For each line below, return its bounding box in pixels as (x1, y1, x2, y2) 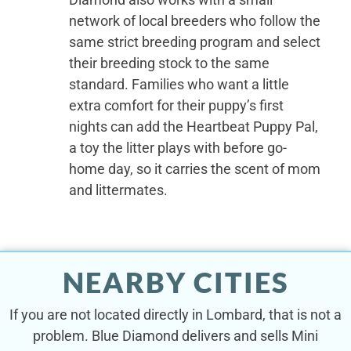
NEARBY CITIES (62, 265, 289, 300)
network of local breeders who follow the (68, 12, 320, 29)
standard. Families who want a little (68, 75, 289, 92)
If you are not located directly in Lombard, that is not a (9, 306, 342, 324)
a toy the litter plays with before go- (68, 139, 287, 156)
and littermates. (68, 181, 168, 198)
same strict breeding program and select (68, 33, 320, 50)
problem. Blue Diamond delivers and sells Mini (33, 327, 318, 345)
